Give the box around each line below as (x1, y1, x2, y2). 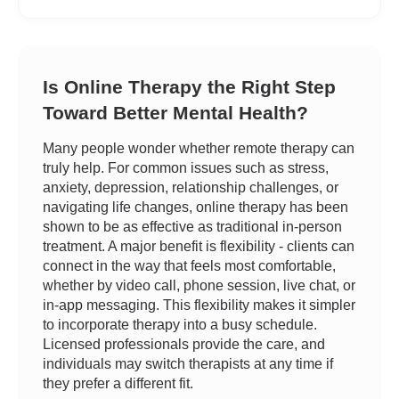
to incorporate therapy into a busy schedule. (43, 317, 317, 332)
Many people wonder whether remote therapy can (43, 141, 354, 156)
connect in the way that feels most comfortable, (43, 258, 336, 273)
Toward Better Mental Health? (43, 102, 308, 123)
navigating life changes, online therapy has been (43, 199, 348, 215)
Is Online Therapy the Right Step (43, 77, 336, 97)
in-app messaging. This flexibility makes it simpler (43, 297, 355, 313)
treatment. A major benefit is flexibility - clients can (43, 239, 354, 254)
